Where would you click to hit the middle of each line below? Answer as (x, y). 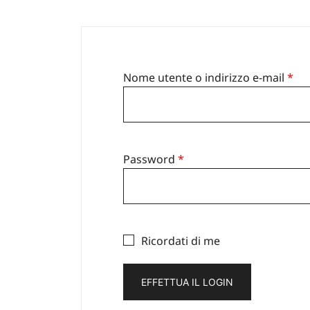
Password (151, 159)
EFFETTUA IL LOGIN (187, 282)
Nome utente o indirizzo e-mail (205, 77)
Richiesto (207, 158)
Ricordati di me (180, 240)
